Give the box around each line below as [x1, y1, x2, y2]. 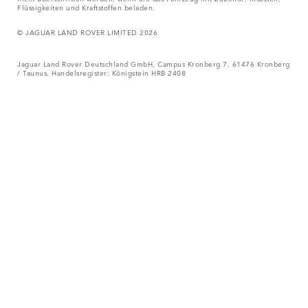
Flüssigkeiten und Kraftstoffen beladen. [17, 1, 155, 13]
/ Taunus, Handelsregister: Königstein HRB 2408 [17, 67, 186, 78]
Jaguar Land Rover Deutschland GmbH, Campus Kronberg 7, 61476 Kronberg [17, 58, 290, 69]
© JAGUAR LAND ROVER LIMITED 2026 [17, 26, 157, 38]
